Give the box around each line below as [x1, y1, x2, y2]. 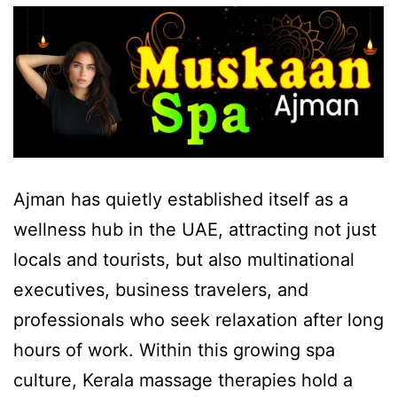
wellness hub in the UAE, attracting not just [13, 219, 377, 241]
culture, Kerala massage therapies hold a [13, 370, 353, 392]
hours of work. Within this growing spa [13, 339, 335, 362]
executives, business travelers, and [13, 279, 308, 301]
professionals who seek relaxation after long [13, 309, 384, 331]
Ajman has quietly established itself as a [13, 189, 348, 211]
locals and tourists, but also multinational [13, 249, 354, 271]
